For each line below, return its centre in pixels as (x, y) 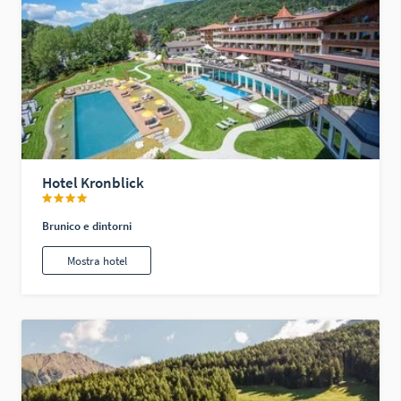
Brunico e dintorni (87, 226)
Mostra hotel (97, 260)
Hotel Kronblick (94, 182)
